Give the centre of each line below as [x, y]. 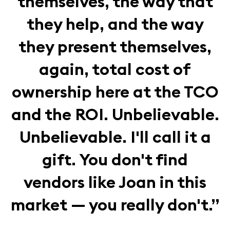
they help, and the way [115, 24]
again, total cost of [115, 69]
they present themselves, [115, 46]
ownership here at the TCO [115, 91]
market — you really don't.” [115, 204]
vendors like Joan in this [115, 182]
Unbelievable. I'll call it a [115, 137]
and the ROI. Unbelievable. [115, 114]
